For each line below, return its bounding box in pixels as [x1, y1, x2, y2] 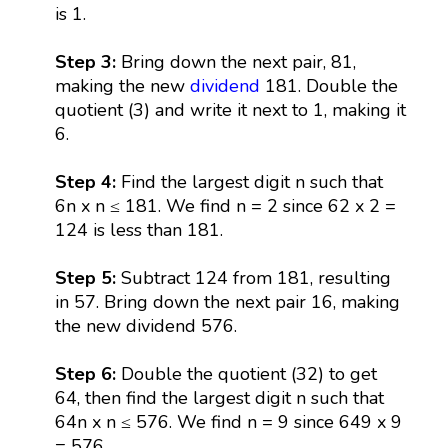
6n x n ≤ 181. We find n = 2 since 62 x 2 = [54, 193, 396, 218]
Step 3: [54, 49, 121, 74]
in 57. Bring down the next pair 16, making [54, 289, 400, 314]
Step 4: [54, 169, 121, 194]
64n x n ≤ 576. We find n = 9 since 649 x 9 [54, 409, 402, 434]
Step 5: [54, 265, 121, 290]
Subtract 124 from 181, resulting [120, 265, 391, 290]
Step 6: [54, 361, 121, 386]
